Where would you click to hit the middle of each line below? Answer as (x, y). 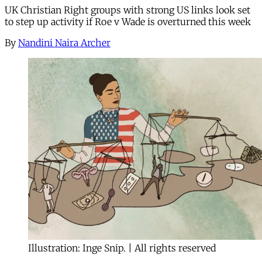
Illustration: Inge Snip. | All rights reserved (122, 248)
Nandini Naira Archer (64, 42)
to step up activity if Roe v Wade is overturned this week (128, 21)
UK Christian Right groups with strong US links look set (127, 10)
